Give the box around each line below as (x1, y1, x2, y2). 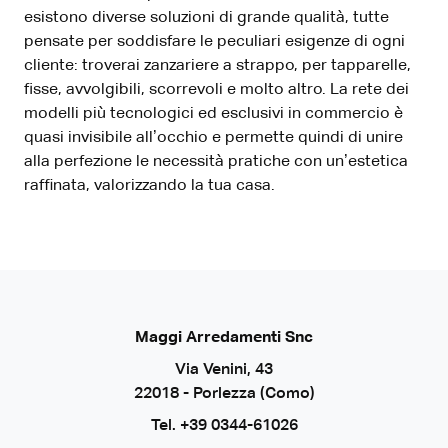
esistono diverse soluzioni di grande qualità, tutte (24, 10, 389, 27)
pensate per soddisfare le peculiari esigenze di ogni (24, 34, 405, 51)
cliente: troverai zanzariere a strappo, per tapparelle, (24, 58, 411, 75)
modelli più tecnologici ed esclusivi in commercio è (24, 106, 403, 123)
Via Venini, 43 (175, 362, 273, 379)
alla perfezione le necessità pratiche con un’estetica (24, 154, 408, 171)
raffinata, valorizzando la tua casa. (24, 178, 275, 195)
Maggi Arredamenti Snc (135, 330, 313, 347)
